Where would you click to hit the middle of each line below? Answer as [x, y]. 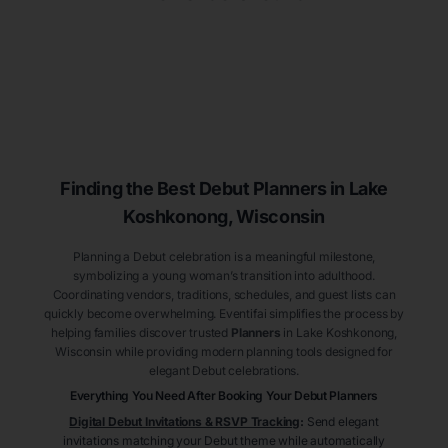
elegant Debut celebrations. [224, 371]
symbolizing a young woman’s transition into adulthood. [224, 276]
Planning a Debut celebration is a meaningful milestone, [224, 257]
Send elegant [342, 422]
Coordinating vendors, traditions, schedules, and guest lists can [224, 295]
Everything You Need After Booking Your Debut [199, 396]
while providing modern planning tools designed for [252, 352]
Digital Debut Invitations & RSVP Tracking [185, 422]
